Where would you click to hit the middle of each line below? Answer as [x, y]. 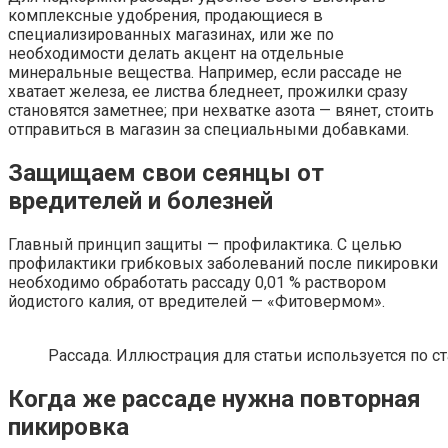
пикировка [68, 427]
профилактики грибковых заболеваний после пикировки [223, 264]
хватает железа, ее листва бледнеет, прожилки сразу [208, 92]
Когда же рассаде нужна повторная [214, 399]
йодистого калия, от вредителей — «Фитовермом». [196, 302]
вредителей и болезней [140, 201]
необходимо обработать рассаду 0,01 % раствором [197, 283]
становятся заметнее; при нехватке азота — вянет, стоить [221, 111]
